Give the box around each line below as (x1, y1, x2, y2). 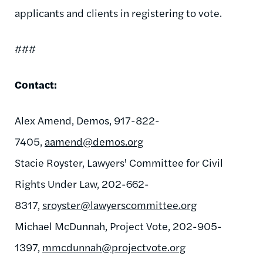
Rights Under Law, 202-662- (15, 176, 149, 191)
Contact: (15, 76, 57, 92)
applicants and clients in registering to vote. (15, 5, 222, 20)
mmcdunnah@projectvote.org (42, 239, 186, 254)
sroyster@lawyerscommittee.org (42, 197, 197, 212)
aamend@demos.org (45, 133, 143, 149)
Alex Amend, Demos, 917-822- (15, 112, 160, 127)
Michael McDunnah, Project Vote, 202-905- (15, 218, 222, 233)
